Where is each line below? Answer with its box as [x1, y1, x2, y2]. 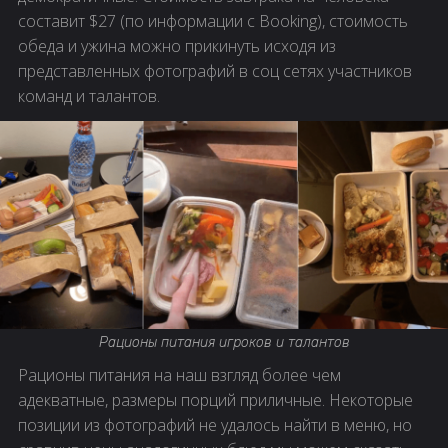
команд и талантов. [18, 84, 160, 107]
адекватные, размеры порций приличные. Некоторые [18, 389, 413, 412]
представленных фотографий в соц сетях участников [18, 59, 412, 82]
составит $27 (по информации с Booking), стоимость [18, 9, 408, 32]
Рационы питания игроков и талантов [98, 334, 350, 352]
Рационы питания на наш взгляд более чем [18, 364, 341, 387]
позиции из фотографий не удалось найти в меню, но [18, 414, 412, 437]
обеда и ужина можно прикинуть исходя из [18, 34, 336, 57]
